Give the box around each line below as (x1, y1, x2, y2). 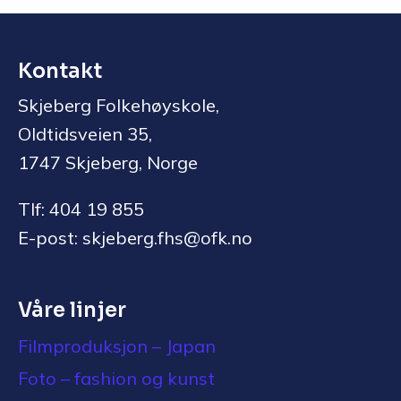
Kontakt (18, 58, 102, 84)
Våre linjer (18, 297, 126, 323)
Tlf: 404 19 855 (18, 198, 144, 220)
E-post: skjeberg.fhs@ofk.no (18, 226, 252, 249)
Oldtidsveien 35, (18, 123, 152, 145)
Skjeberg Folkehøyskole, (18, 94, 219, 116)
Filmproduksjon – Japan (18, 335, 216, 357)
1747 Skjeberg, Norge (18, 151, 198, 174)
